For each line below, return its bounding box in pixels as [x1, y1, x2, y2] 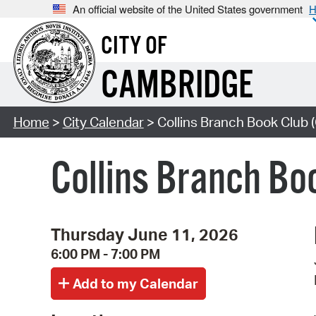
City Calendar [62, 114, 144, 131]
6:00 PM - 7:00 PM [51, 245, 160, 262]
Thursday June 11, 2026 [51, 223, 238, 245]
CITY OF [100, 31, 167, 63]
